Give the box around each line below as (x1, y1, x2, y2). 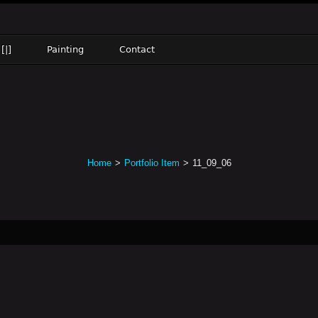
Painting (47, 44, 84, 55)
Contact (119, 44, 155, 55)
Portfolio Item (124, 158, 180, 168)
